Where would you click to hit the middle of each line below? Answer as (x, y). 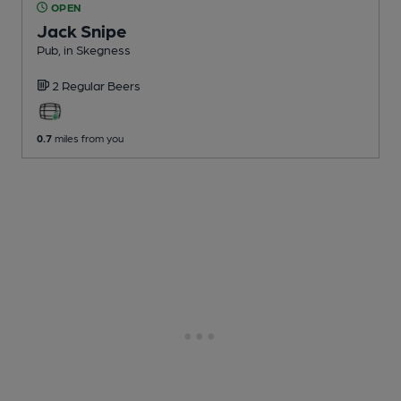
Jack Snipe (82, 30)
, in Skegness (94, 49)
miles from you (88, 137)
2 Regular (80, 85)
